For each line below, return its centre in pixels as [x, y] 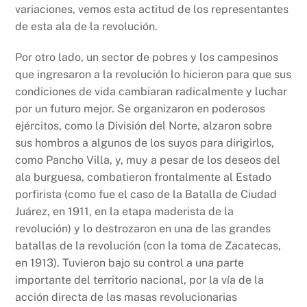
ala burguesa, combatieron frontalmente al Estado [144, 177]
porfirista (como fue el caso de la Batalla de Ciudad [146, 195]
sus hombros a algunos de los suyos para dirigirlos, [145, 143]
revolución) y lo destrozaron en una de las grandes [143, 229]
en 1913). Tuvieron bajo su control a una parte [130, 263]
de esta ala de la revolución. [87, 26]
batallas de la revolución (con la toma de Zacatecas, [148, 246]
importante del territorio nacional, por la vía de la [140, 280]
